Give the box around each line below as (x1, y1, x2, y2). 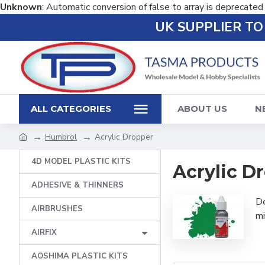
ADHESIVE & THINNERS (31, 180, 124, 190)
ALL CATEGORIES (31, 103, 111, 114)
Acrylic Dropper (95, 131, 153, 143)
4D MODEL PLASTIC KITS (31, 156, 131, 167)
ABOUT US (177, 103, 227, 114)
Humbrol (45, 131, 77, 143)
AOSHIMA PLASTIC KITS (31, 251, 128, 261)
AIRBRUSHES (31, 203, 83, 214)
